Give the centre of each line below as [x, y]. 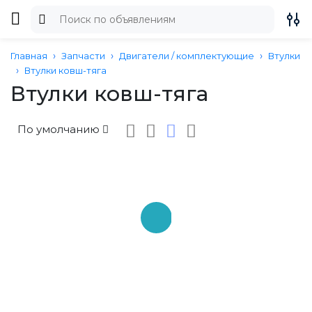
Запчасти [83, 56]
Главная [29, 56]
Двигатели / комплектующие [187, 56]
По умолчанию [58, 129]
